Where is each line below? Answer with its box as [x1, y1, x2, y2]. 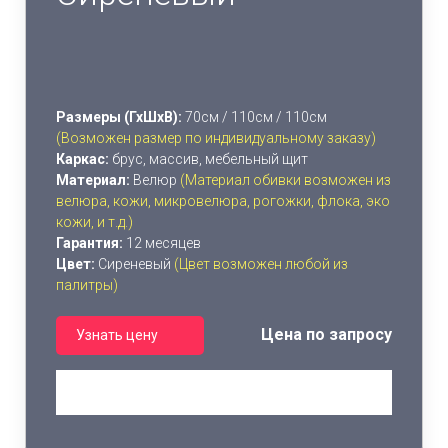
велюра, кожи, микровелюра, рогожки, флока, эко [56, 192, 390, 209]
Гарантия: [56, 234, 126, 251]
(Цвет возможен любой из [174, 255, 348, 272]
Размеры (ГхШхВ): [56, 108, 182, 125]
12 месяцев [126, 234, 201, 251]
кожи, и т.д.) [56, 213, 136, 230]
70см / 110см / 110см [182, 108, 327, 125]
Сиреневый [98, 255, 174, 272]
